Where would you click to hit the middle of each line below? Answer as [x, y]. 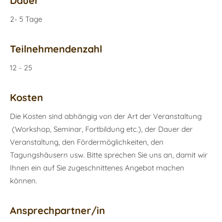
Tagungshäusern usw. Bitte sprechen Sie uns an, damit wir [109, 155]
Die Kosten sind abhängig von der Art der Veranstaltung [106, 116]
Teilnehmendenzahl [56, 49]
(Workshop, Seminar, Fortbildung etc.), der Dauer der [101, 129]
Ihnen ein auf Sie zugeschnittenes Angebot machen [97, 167]
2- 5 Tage [26, 19]
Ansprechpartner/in [57, 210]
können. [24, 180]
